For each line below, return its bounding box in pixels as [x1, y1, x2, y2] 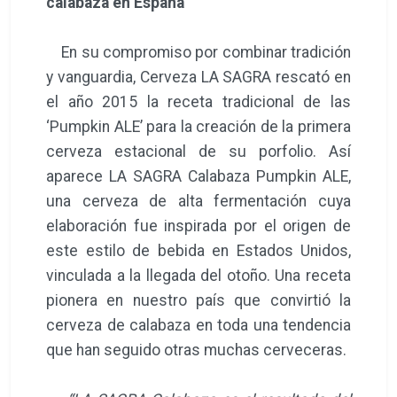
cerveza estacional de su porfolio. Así [46, 142, 351, 160]
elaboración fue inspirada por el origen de [46, 216, 351, 235]
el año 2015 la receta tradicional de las [46, 92, 351, 111]
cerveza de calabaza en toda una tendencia [46, 315, 351, 334]
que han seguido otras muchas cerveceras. [46, 340, 346, 359]
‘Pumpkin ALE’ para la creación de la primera [46, 117, 351, 136]
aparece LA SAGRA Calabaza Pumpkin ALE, [46, 167, 351, 185]
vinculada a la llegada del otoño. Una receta [46, 266, 351, 284]
